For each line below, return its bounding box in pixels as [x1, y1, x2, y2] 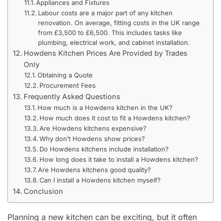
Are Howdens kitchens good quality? [38, 165, 151, 174]
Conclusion [23, 186, 63, 195]
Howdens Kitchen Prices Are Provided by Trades [23, 48, 187, 57]
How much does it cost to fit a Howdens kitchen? [39, 113, 191, 122]
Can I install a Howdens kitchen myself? [39, 176, 161, 184]
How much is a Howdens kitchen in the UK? [37, 103, 173, 111]
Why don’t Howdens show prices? [39, 134, 146, 143]
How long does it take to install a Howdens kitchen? [39, 155, 199, 163]
